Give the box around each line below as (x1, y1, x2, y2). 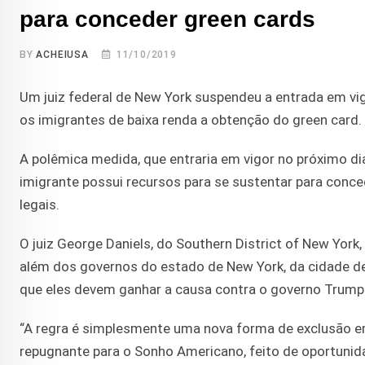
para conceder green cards (20, 7, 315, 33)
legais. (20, 196, 59, 213)
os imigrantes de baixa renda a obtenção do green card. (20, 112, 362, 129)
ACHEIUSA (36, 49, 89, 61)
